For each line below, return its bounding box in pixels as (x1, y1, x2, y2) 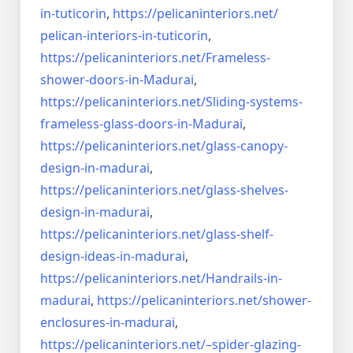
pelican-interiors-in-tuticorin (40, 27, 208, 45)
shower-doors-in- (40, 71, 143, 89)
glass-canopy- (206, 137, 288, 155)
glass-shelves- (206, 181, 288, 199)
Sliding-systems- (206, 93, 303, 111)
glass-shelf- (206, 225, 273, 243)
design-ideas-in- (40, 247, 135, 266)
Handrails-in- (206, 269, 282, 288)
